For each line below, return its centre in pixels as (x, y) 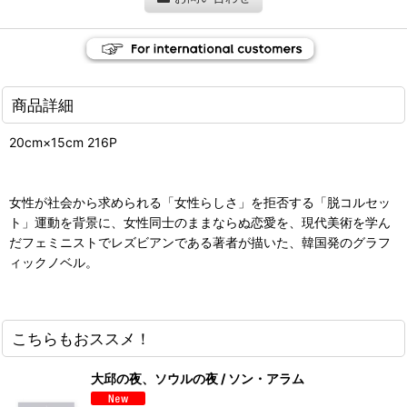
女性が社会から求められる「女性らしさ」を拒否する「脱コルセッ (200, 202)
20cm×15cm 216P (63, 142)
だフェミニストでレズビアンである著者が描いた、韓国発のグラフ (200, 242)
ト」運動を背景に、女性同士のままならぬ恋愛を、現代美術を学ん (200, 222)
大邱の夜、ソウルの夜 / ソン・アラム (198, 378)
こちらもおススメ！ (81, 338)
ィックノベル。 (54, 262)
